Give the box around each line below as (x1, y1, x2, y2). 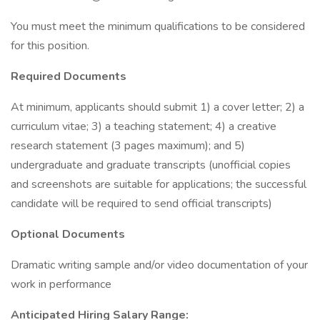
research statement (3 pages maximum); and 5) (11, 138, 245, 154)
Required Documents (11, 69, 126, 84)
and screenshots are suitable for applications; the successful (11, 176, 306, 192)
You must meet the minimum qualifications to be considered (11, 19, 305, 34)
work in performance (11, 276, 111, 292)
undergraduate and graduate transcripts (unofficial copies (11, 157, 291, 173)
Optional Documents (11, 226, 125, 242)
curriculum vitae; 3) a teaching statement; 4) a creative (11, 119, 276, 134)
